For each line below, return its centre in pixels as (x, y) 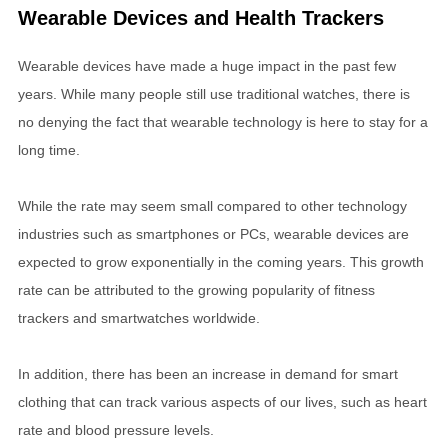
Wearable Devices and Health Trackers (201, 17)
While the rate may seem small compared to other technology (212, 205)
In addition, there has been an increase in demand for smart (208, 373)
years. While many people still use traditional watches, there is (214, 93)
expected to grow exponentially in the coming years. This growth (221, 261)
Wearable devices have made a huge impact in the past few (207, 65)
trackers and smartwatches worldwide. (139, 317)
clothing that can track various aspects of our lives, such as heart (222, 401)
